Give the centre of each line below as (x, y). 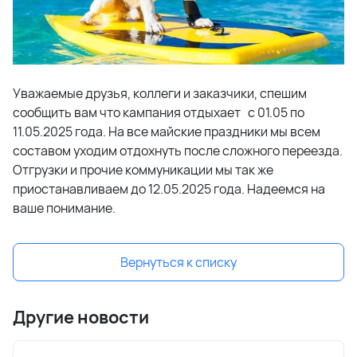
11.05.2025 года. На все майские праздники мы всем (167, 131)
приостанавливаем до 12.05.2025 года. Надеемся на (169, 188)
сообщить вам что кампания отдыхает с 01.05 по (159, 112)
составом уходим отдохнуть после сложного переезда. (178, 150)
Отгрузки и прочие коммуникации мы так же (143, 169)
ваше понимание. (64, 208)
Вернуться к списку (178, 262)
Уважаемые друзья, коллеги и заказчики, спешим (160, 93)
